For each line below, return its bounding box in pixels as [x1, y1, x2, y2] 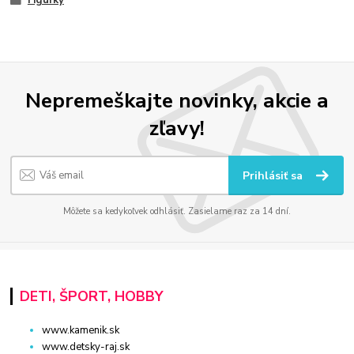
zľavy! [149, 113, 205, 142]
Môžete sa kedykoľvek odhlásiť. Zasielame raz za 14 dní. [63, 205, 291, 218]
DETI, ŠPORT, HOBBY [19, 286, 163, 306]
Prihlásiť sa [243, 168, 307, 184]
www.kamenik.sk [42, 322, 120, 337]
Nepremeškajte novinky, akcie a [25, 85, 329, 115]
